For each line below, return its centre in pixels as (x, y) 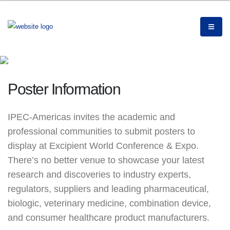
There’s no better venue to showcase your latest (106, 160)
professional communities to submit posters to (101, 132)
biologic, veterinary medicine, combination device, (109, 204)
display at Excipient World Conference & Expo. (104, 146)
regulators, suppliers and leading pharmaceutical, (108, 189)
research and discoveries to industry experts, (99, 175)
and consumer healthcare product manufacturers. (109, 218)
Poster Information (64, 89)
